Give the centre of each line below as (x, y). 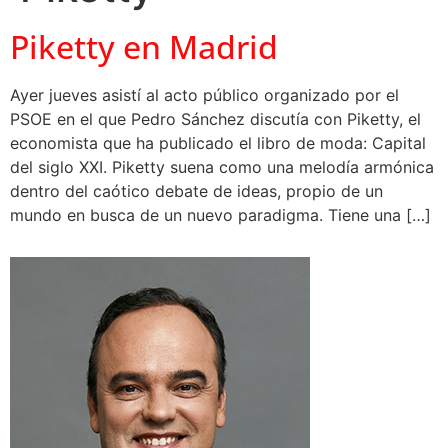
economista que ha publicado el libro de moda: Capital (218, 143)
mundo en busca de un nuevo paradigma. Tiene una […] (220, 215)
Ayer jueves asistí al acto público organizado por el (204, 95)
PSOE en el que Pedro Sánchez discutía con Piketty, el (215, 119)
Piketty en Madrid (144, 46)
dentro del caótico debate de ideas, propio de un (196, 191)
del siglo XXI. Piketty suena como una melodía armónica (222, 167)
